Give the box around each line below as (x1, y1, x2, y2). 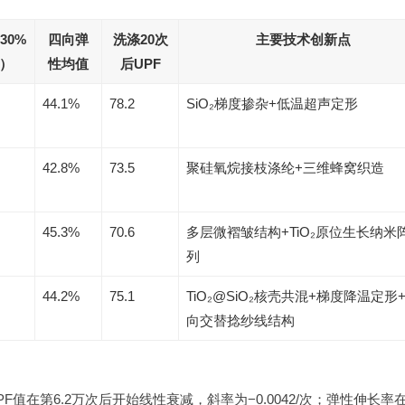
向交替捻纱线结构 (186, 313, 295, 328)
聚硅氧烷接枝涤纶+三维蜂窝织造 (186, 160, 384, 175)
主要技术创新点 (256, 32, 351, 47)
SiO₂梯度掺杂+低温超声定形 (186, 96, 358, 111)
